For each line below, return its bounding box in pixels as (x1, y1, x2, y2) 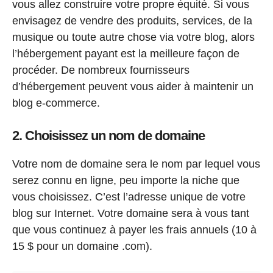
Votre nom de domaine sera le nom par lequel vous (12, 158, 260, 171)
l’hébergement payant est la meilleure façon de (12, 48, 239, 60)
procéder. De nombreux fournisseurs (12, 64, 190, 77)
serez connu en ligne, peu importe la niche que (12, 174, 239, 187)
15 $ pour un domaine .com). (12, 240, 152, 253)
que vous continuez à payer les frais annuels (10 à (12, 224, 257, 236)
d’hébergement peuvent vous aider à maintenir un (12, 80, 253, 93)
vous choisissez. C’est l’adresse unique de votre (12, 191, 246, 204)
